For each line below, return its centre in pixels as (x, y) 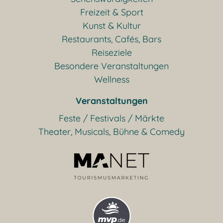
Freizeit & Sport (111, 12)
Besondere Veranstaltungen (111, 66)
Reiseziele (111, 52)
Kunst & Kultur (111, 25)
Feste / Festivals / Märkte (111, 118)
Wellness (111, 79)
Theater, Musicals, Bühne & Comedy (111, 131)
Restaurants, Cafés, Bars (111, 39)
